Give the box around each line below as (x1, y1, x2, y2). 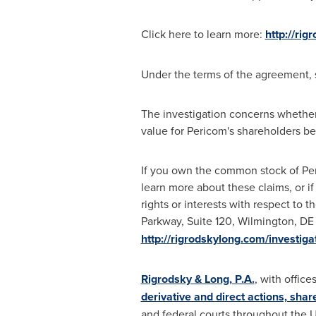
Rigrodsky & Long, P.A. (140, 271, 255, 287)
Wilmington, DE (237, 213, 314, 229)
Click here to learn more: (140, 26, 265, 42)
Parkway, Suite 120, (140, 213, 238, 229)
